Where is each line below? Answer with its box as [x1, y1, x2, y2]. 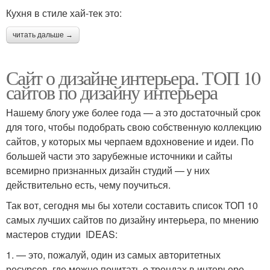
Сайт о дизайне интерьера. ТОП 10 [6, 64, 260, 90]
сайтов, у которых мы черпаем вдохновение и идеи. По [6, 134, 254, 148]
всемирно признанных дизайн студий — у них [6, 163, 210, 177]
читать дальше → [13, 30, 73, 39]
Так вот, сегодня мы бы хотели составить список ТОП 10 [6, 198, 258, 212]
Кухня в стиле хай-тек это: [6, 5, 122, 20]
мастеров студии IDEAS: [6, 227, 118, 241]
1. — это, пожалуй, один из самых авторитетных [6, 247, 221, 262]
